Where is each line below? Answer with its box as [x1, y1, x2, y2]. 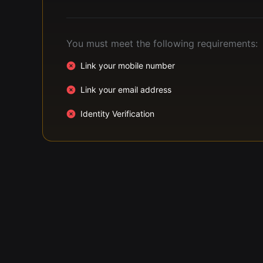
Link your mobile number [80, 60, 175, 70]
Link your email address [80, 85, 171, 95]
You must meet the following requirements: [66, 38, 258, 49]
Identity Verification [80, 109, 154, 119]
